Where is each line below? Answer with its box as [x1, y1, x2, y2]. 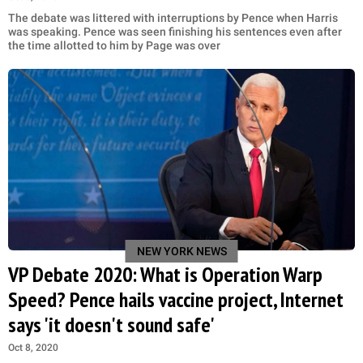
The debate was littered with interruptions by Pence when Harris [8, 11, 338, 24]
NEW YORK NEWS [136, 245, 227, 258]
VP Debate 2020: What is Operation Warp [8, 261, 322, 288]
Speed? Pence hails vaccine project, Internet [8, 286, 344, 314]
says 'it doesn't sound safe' [8, 311, 215, 339]
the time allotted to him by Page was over [8, 38, 220, 52]
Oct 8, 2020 [8, 342, 58, 354]
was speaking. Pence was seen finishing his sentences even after [8, 24, 342, 38]
